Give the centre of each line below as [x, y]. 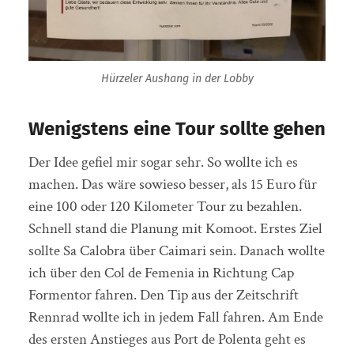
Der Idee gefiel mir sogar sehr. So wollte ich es [163, 162]
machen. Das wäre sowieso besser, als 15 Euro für [172, 185]
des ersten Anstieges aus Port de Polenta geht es [167, 339]
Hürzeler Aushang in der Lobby [177, 79]
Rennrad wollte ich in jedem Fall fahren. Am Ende [175, 317]
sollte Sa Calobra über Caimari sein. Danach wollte [176, 251]
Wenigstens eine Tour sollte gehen [177, 129]
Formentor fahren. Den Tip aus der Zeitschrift [163, 295]
